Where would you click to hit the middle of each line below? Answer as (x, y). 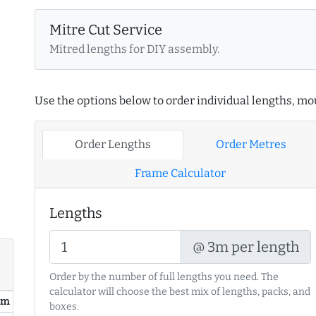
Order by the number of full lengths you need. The (164, 277)
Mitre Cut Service (106, 30)
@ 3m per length (246, 247)
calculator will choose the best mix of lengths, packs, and (180, 292)
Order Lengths (113, 145)
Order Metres (251, 145)
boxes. (64, 307)
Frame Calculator (181, 174)
